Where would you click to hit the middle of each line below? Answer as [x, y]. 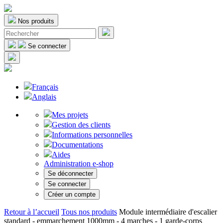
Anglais [44, 97]
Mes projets [70, 115]
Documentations [77, 145]
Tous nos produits [89, 212]
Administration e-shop [79, 164]
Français [45, 87]
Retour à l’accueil [32, 212]
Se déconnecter [70, 173]
